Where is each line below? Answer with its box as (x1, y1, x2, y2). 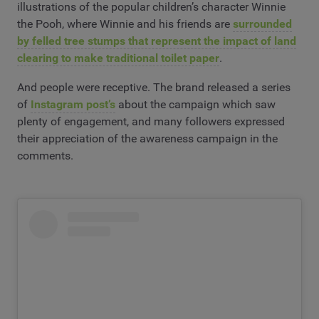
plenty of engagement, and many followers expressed (17, 115, 285, 129)
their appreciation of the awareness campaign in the (17, 132, 278, 146)
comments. (17, 149, 73, 163)
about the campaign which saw (115, 98, 276, 112)
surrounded (233, 16, 292, 31)
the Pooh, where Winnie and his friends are (17, 16, 233, 31)
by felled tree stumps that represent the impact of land (17, 33, 296, 48)
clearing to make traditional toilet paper (17, 51, 219, 65)
